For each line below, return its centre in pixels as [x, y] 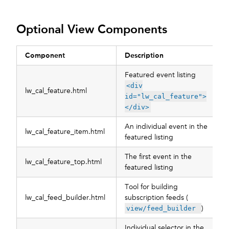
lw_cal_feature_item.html [65, 131]
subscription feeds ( [156, 197]
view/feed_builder [163, 208]
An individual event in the [166, 126]
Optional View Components [92, 29]
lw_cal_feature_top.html [63, 162]
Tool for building [151, 187]
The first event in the [158, 156]
